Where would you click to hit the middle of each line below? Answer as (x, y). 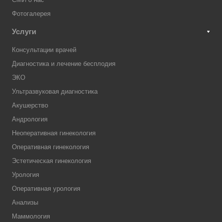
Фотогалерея (31, 14)
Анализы (25, 203)
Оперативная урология (46, 189)
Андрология (30, 119)
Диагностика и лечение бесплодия (64, 64)
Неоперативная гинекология (54, 133)
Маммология (31, 217)
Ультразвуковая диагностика (55, 92)
